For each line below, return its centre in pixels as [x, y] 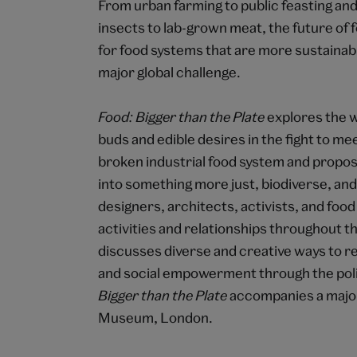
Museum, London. [156, 318]
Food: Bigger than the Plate [183, 117]
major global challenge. [170, 73]
